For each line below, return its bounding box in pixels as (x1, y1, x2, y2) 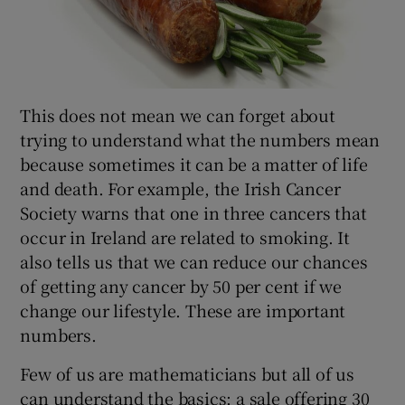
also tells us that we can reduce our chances (20, 249, 368, 273)
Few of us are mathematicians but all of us (20, 361, 355, 385)
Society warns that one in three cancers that (20, 200, 367, 224)
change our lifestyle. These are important (20, 297, 346, 322)
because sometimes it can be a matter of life (20, 151, 368, 175)
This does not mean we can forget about (20, 102, 335, 127)
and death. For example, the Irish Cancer (20, 175, 341, 200)
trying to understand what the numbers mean (20, 127, 381, 151)
